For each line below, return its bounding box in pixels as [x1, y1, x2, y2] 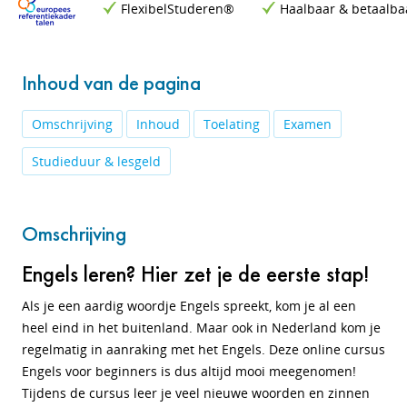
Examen [283, 115, 332, 133]
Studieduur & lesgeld [32, 153, 161, 170]
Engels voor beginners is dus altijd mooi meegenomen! [22, 362, 356, 380]
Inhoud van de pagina [22, 69, 201, 96]
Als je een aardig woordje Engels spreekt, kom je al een [22, 297, 356, 314]
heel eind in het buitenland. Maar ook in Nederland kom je [22, 319, 381, 336]
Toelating [203, 115, 260, 133]
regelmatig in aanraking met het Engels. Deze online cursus [22, 341, 385, 358]
